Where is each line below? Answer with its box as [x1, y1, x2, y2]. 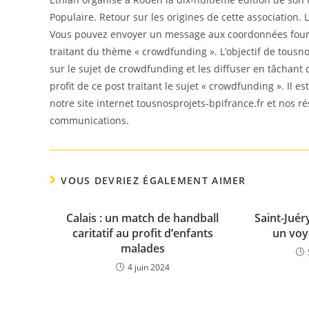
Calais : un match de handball [66, 210, 219, 226]
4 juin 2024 [127, 261, 170, 273]
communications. [50, 114, 129, 127]
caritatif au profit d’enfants [72, 226, 213, 241]
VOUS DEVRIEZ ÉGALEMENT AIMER [61, 174, 246, 187]
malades [120, 241, 165, 256]
